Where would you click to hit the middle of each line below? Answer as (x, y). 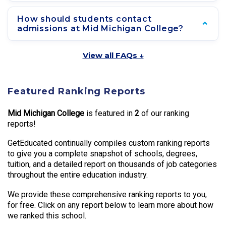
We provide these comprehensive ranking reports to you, (107, 194)
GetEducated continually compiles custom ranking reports (109, 143)
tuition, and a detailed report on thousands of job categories (112, 164)
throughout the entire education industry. (78, 175)
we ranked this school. (47, 215)
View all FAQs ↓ (113, 55)
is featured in (109, 113)
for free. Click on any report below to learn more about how (110, 205)
